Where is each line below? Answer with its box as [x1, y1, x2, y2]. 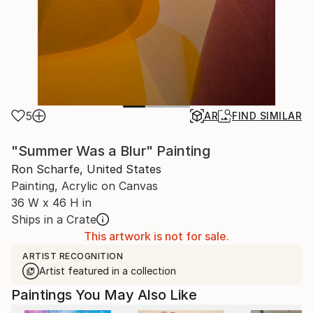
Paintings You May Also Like [11, 286, 197, 303]
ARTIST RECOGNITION [22, 251, 123, 261]
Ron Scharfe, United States [11, 162, 161, 176]
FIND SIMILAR [232, 110, 302, 122]
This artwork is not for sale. [84, 229, 229, 243]
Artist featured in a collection [39, 265, 176, 277]
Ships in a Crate [11, 212, 96, 226]
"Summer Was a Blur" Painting [11, 143, 210, 159]
